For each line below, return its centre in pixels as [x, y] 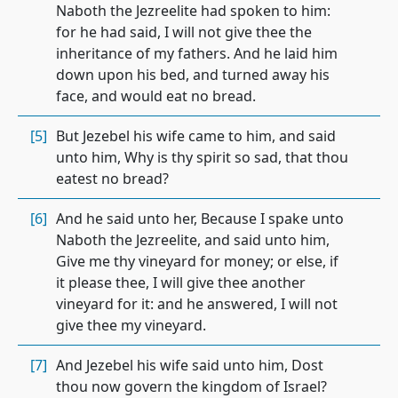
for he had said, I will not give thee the [184, 32]
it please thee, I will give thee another [181, 283]
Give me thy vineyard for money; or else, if [197, 261]
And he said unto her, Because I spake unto [200, 219]
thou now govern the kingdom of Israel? [191, 386]
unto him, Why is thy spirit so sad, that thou [202, 157]
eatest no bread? [112, 179]
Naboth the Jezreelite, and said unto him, [193, 240]
